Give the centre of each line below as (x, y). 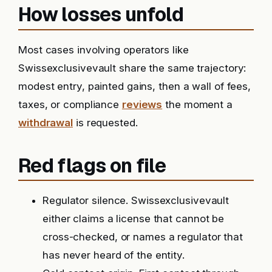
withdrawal (46, 122)
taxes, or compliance (70, 104)
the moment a (197, 104)
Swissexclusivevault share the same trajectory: (132, 68)
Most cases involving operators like (104, 49)
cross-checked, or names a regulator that (143, 237)
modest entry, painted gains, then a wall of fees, (135, 86)
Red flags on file (92, 165)
